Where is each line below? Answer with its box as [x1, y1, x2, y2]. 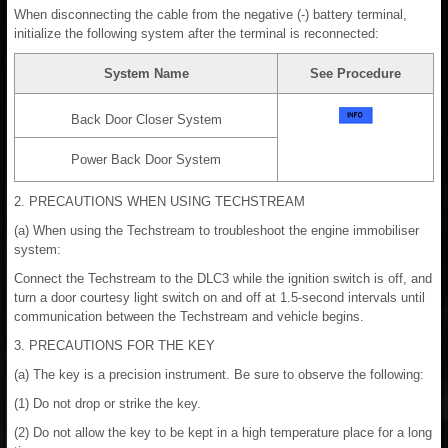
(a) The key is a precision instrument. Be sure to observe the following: [14, 366, 424, 382]
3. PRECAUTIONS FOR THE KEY [14, 337, 215, 353]
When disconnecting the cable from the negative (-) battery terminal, [14, 6, 407, 22]
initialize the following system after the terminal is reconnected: [14, 25, 379, 41]
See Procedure [310, 65, 401, 81]
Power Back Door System [71, 151, 221, 167]
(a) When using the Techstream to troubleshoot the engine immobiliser [14, 222, 419, 238]
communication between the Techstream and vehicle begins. [14, 308, 364, 324]
